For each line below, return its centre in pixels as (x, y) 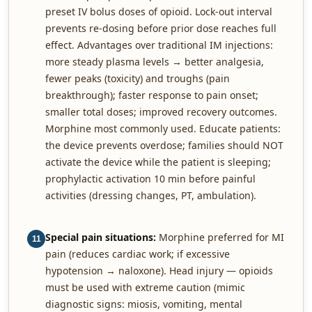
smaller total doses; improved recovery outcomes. (161, 112)
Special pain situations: (101, 237)
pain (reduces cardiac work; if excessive (138, 254)
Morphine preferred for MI (220, 237)
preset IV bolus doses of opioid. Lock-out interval (159, 11)
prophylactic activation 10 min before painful (150, 179)
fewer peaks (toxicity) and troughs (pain (138, 78)
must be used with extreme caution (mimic (145, 287)
